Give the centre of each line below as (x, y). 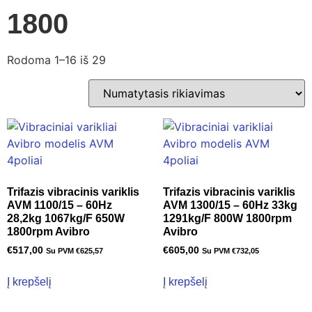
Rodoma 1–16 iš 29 (56, 60)
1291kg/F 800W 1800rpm (227, 218)
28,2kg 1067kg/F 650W (66, 218)
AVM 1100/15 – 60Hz (60, 205)
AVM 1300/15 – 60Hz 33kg (230, 205)
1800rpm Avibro (48, 232)
